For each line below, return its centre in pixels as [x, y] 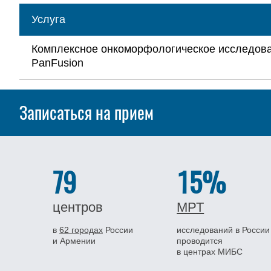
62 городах [81, 230]
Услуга [48, 19]
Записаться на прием [87, 112]
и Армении [74, 241]
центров [78, 207]
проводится [200, 241]
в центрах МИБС [210, 252]
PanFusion [57, 63]
